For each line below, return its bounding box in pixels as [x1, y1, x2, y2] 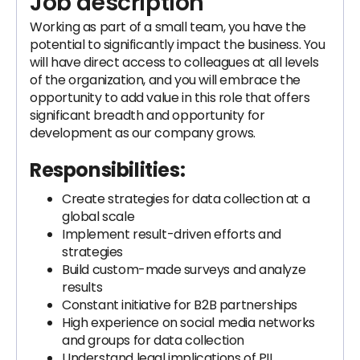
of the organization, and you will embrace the [30, 71, 301, 89]
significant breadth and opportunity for [30, 106, 265, 125]
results [62, 278, 103, 297]
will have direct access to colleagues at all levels [30, 53, 319, 72]
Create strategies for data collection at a [62, 190, 310, 208]
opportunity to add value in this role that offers [30, 88, 310, 107]
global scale [62, 207, 135, 226]
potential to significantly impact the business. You [30, 35, 325, 54]
